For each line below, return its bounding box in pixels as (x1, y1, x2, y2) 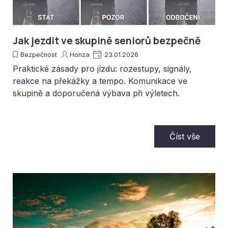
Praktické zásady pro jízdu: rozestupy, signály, (13, 63, 192, 74)
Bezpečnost (20, 50, 57, 59)
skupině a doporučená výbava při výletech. (13, 88, 180, 98)
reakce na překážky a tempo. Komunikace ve (13, 75, 187, 86)
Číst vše (169, 131, 200, 141)
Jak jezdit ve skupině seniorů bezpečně (13, 34, 201, 47)
